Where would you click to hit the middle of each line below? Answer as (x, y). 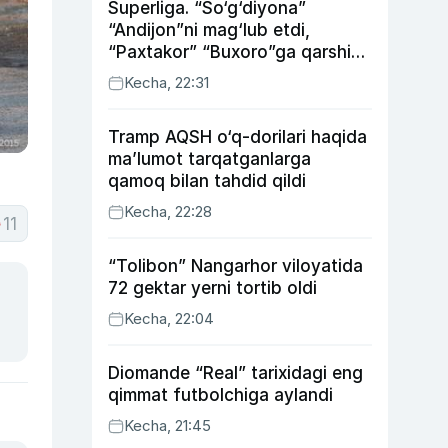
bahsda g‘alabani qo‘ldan (211, 74)
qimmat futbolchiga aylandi (220, 395)
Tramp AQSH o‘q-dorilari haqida (237, 137)
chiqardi (141, 96)
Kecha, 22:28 (168, 211)
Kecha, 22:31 (166, 82)
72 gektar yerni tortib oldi (212, 288)
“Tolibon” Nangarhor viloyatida (235, 266)
